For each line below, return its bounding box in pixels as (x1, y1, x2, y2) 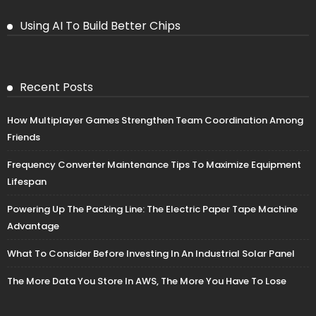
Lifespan (7, 175, 47, 189)
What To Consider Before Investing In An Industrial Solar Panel (7, 247, 295, 261)
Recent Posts (20, 79, 93, 96)
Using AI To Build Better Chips (20, 18, 181, 35)
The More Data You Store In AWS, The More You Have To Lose (7, 274, 286, 288)
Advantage (7, 219, 59, 233)
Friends (7, 130, 40, 145)
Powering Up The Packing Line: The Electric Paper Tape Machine (7, 202, 298, 217)
